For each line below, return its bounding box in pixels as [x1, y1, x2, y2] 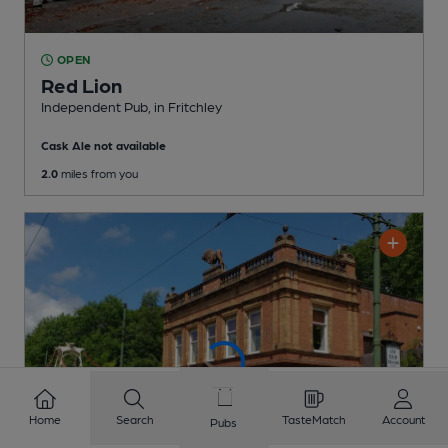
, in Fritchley [148, 98, 222, 115]
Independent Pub [41, 98, 148, 115]
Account [381, 412, 425, 426]
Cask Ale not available [41, 138, 166, 153]
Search [115, 412, 153, 426]
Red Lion [41, 73, 122, 98]
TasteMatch [282, 412, 346, 426]
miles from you [58, 166, 138, 181]
